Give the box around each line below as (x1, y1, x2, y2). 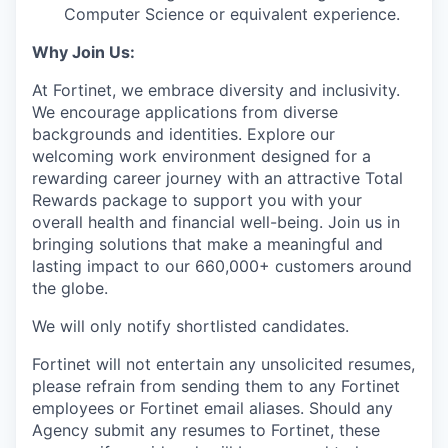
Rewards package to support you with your (32, 190, 362, 210)
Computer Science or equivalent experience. (64, 4, 400, 24)
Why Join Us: (32, 42, 135, 62)
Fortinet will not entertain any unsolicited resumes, (32, 354, 415, 374)
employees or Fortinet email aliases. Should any (32, 398, 393, 418)
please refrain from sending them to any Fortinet (32, 376, 400, 396)
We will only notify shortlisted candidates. (32, 316, 349, 336)
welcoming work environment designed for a (32, 146, 371, 166)
